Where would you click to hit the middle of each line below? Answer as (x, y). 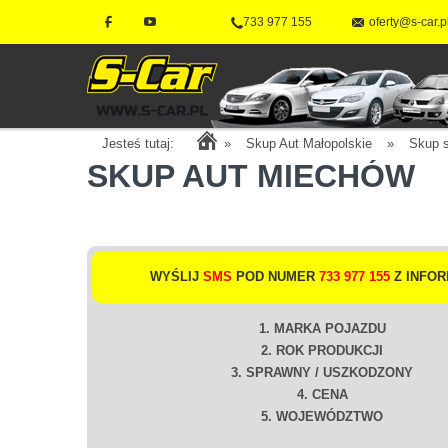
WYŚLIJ (176, 276)
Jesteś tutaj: (138, 143)
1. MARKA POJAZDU (322, 328)
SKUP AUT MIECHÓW (251, 176)
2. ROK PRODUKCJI (322, 350)
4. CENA (322, 394)
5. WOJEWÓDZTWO (322, 416)
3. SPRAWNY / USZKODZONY (322, 372)
